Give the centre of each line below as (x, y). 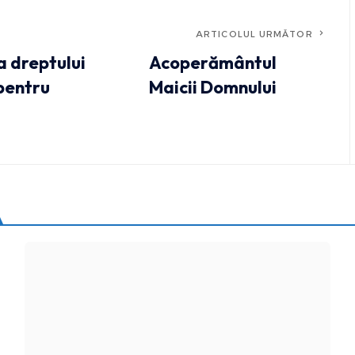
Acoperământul (212, 63)
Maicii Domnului (212, 88)
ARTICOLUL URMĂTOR (254, 34)
